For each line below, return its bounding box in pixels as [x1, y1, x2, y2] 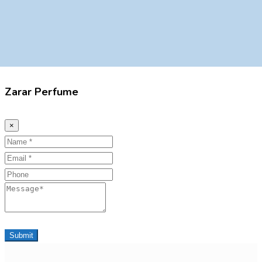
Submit [9, 230, 33, 240]
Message [4, 184, 43, 195]
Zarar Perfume [5, 84, 78, 99]
